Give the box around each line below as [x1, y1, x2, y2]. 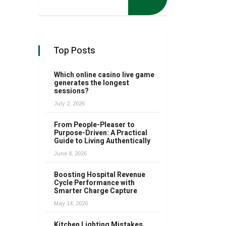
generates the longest [54, 78, 129, 88]
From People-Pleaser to [54, 120, 135, 130]
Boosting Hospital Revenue [54, 169, 145, 180]
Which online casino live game [54, 70, 154, 80]
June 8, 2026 [54, 150, 87, 156]
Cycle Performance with [54, 178, 135, 188]
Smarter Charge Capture [54, 186, 137, 196]
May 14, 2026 [54, 200, 88, 206]
